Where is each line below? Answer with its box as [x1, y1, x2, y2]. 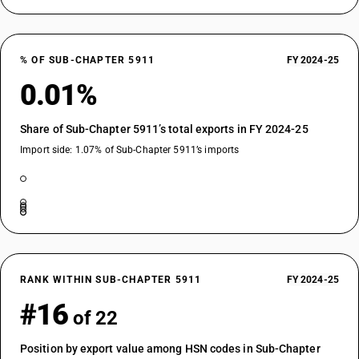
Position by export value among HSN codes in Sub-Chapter [20, 342, 321, 355]
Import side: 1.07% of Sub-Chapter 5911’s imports [20, 144, 240, 155]
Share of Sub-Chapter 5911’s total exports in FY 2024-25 [20, 123, 309, 135]
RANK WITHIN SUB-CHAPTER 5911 [20, 274, 202, 285]
